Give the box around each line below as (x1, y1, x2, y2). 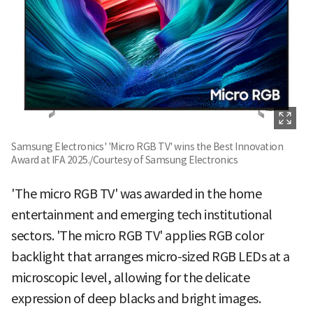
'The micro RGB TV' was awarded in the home (11, 185, 261, 202)
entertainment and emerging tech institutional (11, 206, 272, 223)
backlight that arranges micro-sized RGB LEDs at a (11, 248, 290, 265)
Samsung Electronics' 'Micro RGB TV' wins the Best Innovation (11, 140, 283, 153)
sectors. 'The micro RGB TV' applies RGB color (11, 227, 264, 244)
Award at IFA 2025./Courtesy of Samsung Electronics (11, 153, 238, 166)
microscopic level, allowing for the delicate (11, 269, 249, 286)
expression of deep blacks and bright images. (11, 290, 261, 307)
